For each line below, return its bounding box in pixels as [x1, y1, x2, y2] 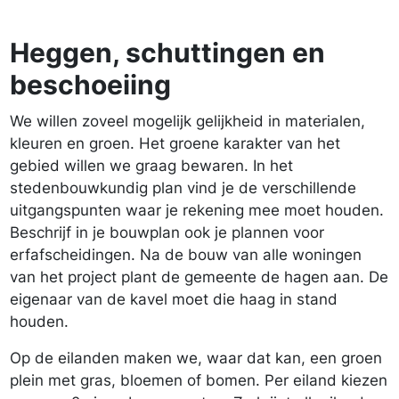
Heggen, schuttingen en [10, 37, 325, 69]
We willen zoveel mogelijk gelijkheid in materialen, [10, 112, 365, 130]
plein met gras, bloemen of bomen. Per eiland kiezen [10, 371, 387, 389]
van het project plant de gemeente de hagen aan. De [10, 268, 388, 286]
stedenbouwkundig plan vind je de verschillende [10, 179, 356, 197]
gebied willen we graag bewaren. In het [10, 157, 293, 175]
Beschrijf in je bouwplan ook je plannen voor [10, 224, 324, 241]
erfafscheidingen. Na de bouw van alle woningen [10, 246, 362, 264]
